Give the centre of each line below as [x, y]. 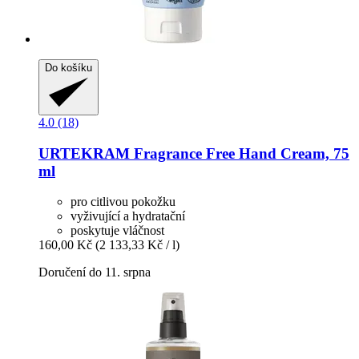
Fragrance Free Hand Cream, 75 [240, 153]
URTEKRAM [84, 153]
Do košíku [69, 67]
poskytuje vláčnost [117, 231]
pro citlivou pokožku [123, 202]
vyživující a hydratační [128, 216]
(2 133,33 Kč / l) [137, 245]
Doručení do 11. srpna [95, 272]
